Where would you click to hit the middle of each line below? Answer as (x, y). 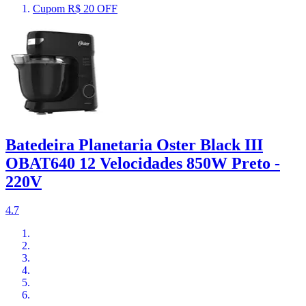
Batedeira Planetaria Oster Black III (134, 144)
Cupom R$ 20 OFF (75, 8)
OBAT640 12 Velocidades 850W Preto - (143, 163)
